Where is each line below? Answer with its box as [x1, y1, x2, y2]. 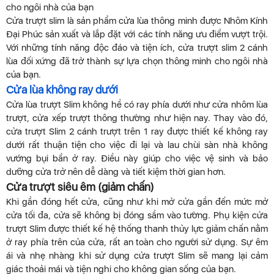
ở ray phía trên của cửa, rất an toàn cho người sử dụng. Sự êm [6, 237, 268, 248]
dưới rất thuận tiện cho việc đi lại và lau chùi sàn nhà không [6, 139, 268, 151]
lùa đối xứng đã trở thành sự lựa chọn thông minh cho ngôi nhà [6, 56, 268, 67]
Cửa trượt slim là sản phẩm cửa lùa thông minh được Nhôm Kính [6, 15, 268, 27]
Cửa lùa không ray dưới [6, 83, 118, 97]
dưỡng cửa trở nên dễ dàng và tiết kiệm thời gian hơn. [6, 166, 226, 178]
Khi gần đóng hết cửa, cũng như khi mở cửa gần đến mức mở [6, 196, 268, 208]
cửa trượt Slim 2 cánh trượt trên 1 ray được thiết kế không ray [6, 126, 268, 138]
